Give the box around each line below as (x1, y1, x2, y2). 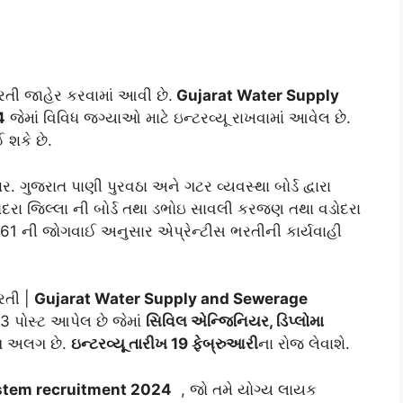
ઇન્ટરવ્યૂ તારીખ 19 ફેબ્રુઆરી (71, 335, 258, 354)
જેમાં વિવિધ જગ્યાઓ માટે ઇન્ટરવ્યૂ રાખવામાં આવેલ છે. (5, 109, 351, 128)
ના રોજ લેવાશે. (258, 335, 350, 354)
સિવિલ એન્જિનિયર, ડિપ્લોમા (146, 312, 324, 331)
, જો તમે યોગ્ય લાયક (172, 380, 317, 399)
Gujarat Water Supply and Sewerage (34, 290, 308, 309)
